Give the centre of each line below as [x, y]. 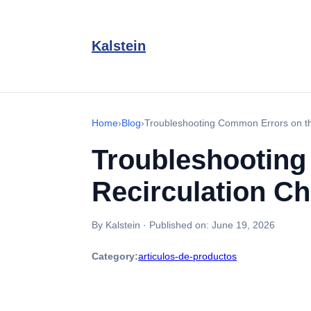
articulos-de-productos [187, 256]
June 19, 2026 [243, 225]
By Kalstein [116, 225]
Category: [115, 256]
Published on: [180, 225]
